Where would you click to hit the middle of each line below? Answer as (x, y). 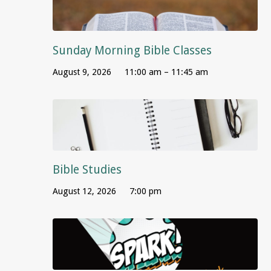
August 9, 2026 (82, 72)
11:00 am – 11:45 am (166, 72)
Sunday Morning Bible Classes (132, 50)
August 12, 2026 (84, 191)
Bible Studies (87, 169)
